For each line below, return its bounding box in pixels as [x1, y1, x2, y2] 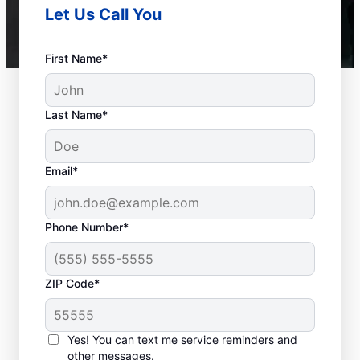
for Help [45, 321, 137, 351]
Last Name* [45, 107, 108, 121]
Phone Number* [45, 219, 129, 234]
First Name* [45, 51, 108, 65]
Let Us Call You [45, 4, 162, 24]
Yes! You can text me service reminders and [67, 332, 297, 346]
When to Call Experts [45, 296, 292, 325]
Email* [45, 163, 78, 178]
